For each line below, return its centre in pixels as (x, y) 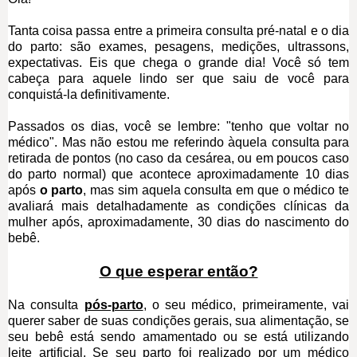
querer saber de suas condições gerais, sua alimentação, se (178, 320)
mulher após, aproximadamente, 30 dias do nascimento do (178, 222)
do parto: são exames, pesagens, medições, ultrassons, (178, 46)
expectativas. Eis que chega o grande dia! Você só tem (178, 62)
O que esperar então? (178, 271)
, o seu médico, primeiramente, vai (246, 304)
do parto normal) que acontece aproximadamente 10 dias (178, 174)
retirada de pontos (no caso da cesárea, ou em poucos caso (178, 158)
